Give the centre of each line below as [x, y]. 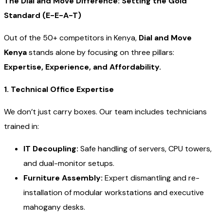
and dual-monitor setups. [69, 163]
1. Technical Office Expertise [59, 89]
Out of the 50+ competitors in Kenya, [71, 37]
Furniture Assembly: [63, 178]
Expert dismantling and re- [151, 178]
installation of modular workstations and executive [114, 192]
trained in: [21, 126]
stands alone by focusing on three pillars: [100, 52]
